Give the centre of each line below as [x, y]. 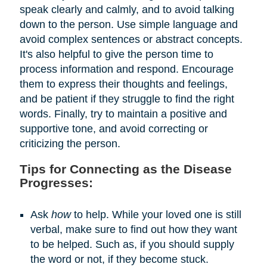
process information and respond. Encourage [126, 69]
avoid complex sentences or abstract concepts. [131, 40]
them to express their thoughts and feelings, [123, 84]
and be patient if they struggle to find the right [127, 99]
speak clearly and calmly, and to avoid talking [127, 10]
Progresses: [56, 183]
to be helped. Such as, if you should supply [132, 245]
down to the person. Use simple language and [128, 25]
